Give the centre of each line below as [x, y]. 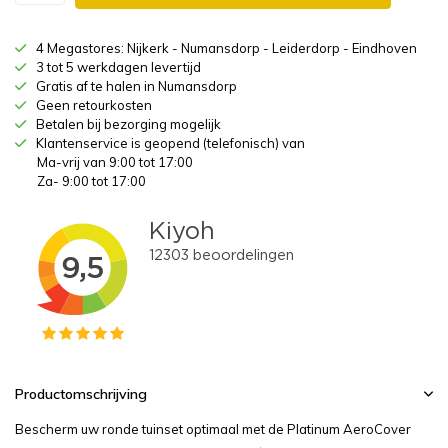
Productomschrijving [81, 394]
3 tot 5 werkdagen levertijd [118, 67]
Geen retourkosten [94, 105]
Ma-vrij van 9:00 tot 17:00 [115, 162]
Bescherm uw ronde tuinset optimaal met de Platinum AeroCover [213, 429]
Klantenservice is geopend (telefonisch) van [170, 143]
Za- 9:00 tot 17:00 [91, 181]
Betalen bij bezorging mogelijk [128, 124]
